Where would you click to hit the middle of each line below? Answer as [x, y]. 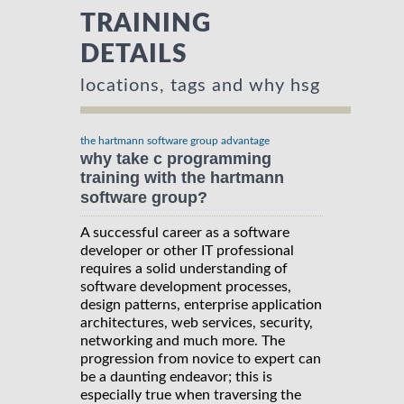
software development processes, [186, 286]
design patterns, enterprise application [201, 304]
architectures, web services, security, [197, 322]
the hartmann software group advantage [175, 141]
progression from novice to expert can [201, 358]
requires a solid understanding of [184, 268]
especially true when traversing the [191, 395]
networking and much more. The [183, 340]
